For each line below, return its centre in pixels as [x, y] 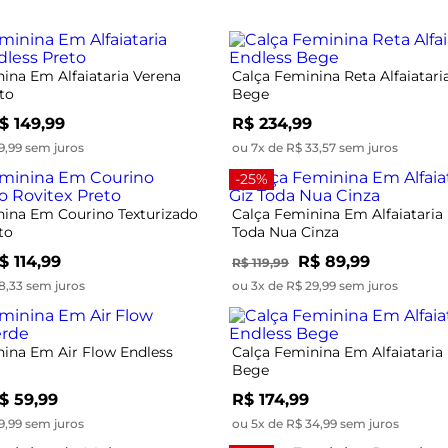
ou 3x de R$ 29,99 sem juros [315, 285]
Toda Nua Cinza [285, 231]
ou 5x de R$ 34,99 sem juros [315, 423]
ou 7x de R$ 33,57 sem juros [315, 147]
